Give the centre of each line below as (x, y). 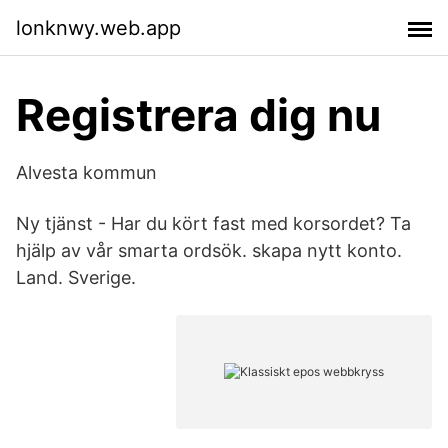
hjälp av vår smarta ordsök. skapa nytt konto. (209, 250)
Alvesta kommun (86, 172)
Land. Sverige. (76, 277)
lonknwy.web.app (98, 27)
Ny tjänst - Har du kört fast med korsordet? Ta (213, 223)
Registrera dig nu (198, 115)
